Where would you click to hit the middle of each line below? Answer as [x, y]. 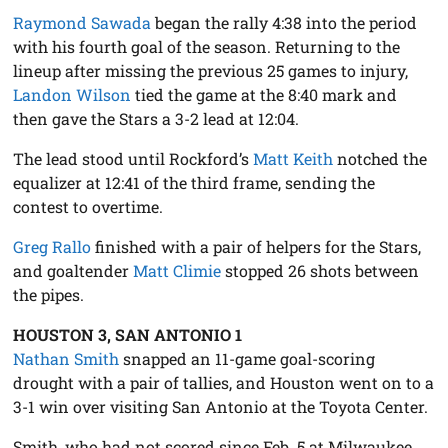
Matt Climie [177, 270]
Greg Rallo [52, 246]
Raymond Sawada [82, 22]
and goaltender [73, 270]
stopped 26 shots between [320, 270]
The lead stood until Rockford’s [133, 158]
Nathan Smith [66, 358]
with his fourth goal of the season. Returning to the [207, 46]
